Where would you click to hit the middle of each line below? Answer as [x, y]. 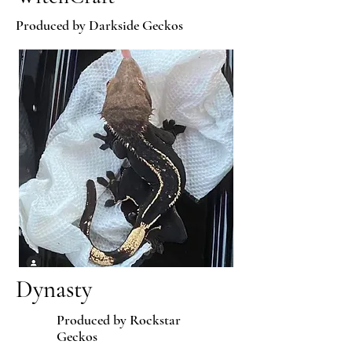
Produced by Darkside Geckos [101, 25]
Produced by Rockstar [119, 320]
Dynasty [54, 289]
